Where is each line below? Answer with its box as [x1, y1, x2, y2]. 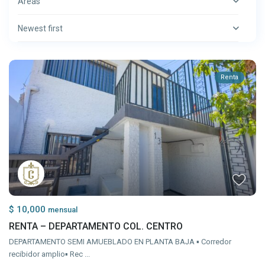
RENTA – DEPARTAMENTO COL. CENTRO [9, 221, 183, 232]
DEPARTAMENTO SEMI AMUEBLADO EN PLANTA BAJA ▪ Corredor [9, 237, 232, 247]
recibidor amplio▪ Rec [9, 250, 85, 259]
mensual [48, 205, 78, 215]
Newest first [18, 24, 63, 34]
